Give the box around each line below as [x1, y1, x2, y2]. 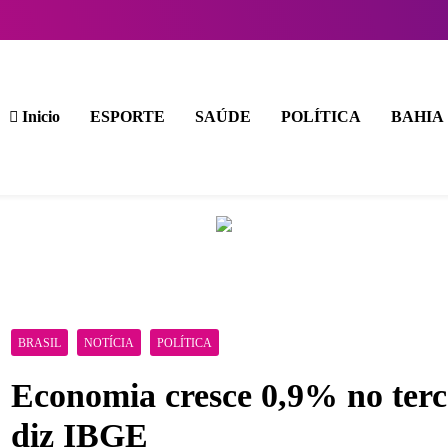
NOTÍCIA [83, 335, 134, 350]
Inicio [17, 108, 60, 126]
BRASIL [17, 335, 61, 350]
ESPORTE [89, 108, 165, 126]
